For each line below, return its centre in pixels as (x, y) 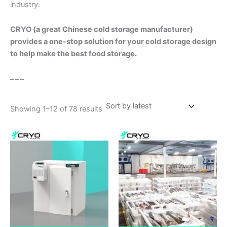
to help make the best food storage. (73, 54)
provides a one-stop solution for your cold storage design (113, 42)
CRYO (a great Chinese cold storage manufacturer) (102, 30)
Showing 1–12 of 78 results (56, 109)
